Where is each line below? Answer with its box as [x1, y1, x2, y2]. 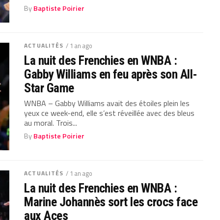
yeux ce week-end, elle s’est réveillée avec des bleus [24, 107, 195, 119]
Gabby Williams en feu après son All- [24, 66, 197, 82]
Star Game [24, 80, 74, 95]
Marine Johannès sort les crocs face [24, 194, 198, 209]
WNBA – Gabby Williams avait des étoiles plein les [24, 97, 190, 109]
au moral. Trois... [24, 116, 78, 129]
